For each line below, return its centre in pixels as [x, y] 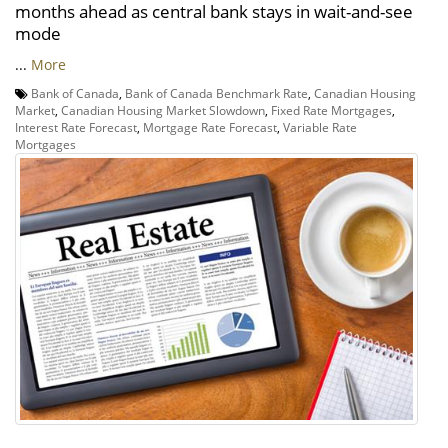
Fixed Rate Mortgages [331, 110]
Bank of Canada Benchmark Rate [216, 93]
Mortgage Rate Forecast [210, 127]
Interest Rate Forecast [76, 127]
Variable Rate [320, 127]
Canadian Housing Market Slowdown [163, 110]
